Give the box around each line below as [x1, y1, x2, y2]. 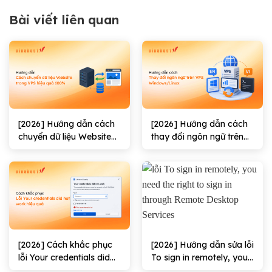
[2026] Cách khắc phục [18, 239, 112, 250]
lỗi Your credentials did [18, 251, 110, 263]
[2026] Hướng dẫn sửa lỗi [151, 239, 254, 250]
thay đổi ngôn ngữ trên [151, 131, 243, 143]
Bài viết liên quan [9, 11, 119, 27]
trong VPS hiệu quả [18, 144, 96, 155]
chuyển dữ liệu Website [18, 131, 111, 143]
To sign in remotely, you [151, 251, 248, 263]
